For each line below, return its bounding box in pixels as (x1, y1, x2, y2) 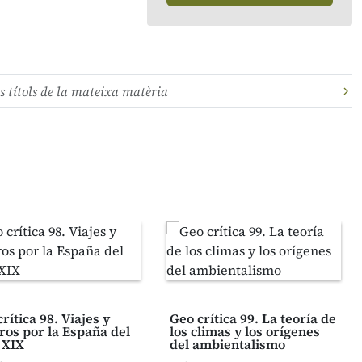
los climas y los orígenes (170, 322, 320, 340)
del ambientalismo (170, 335, 285, 353)
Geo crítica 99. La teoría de (170, 309, 336, 327)
